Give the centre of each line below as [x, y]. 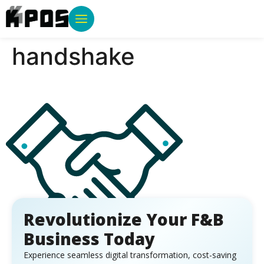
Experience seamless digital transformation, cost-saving [130, 255]
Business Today [89, 239]
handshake [73, 56]
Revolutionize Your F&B [124, 220]
